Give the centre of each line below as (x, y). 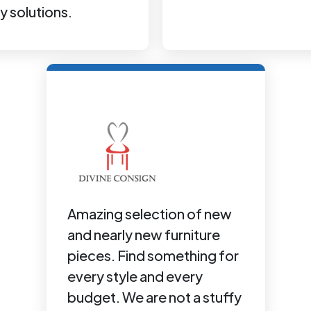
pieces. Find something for (153, 255)
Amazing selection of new (149, 213)
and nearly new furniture (143, 234)
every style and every (135, 276)
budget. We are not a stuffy (154, 297)
